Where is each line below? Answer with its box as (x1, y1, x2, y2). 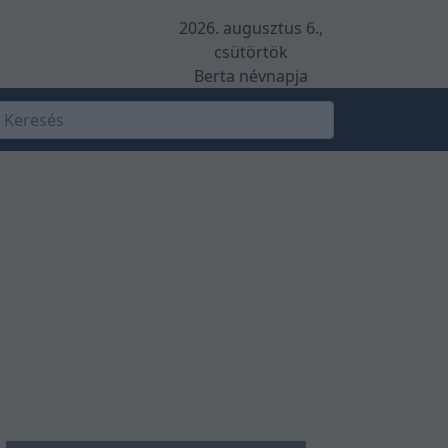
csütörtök (214, 41, 288, 63)
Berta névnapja (194, 65, 308, 87)
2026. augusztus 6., (179, 17, 323, 39)
